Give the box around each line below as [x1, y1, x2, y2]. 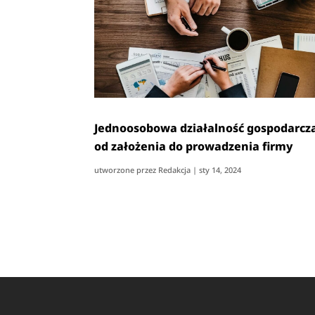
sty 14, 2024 [199, 164, 242, 175]
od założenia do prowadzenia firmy [94, 138, 293, 154]
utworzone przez [94, 164, 159, 175]
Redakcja [158, 164, 191, 175]
